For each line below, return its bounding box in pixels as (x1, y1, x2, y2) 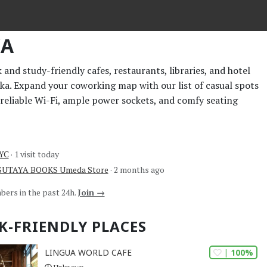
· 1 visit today (10, 148, 59, 160)
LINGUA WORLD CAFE (44, 247, 132, 259)
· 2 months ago (110, 163, 164, 175)
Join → (77, 186, 105, 198)
